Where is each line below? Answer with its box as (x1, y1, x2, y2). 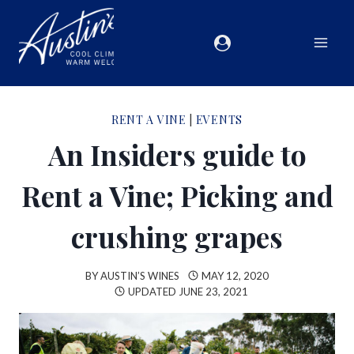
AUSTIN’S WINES (100, 269, 180, 282)
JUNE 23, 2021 (178, 284, 248, 298)
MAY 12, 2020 (201, 269, 269, 282)
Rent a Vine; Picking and (21, 176, 333, 214)
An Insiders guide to (47, 135, 307, 173)
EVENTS (195, 111, 243, 127)
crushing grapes (71, 217, 283, 255)
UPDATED (127, 284, 176, 298)
